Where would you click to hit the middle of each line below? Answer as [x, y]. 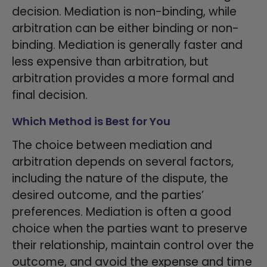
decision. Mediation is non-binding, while [124, 11]
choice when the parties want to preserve [130, 228]
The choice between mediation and [112, 145]
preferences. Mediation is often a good [122, 212]
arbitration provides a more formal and [123, 78]
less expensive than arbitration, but [110, 61]
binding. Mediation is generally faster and [127, 45]
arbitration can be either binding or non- [125, 28]
